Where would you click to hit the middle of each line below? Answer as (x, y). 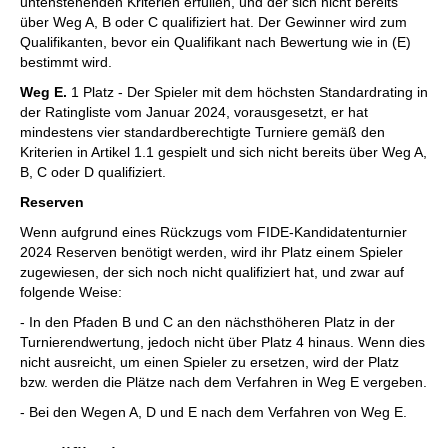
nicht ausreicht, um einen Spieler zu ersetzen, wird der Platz (209, 362)
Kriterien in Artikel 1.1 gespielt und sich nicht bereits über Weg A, (223, 152)
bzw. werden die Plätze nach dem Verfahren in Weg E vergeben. (223, 382)
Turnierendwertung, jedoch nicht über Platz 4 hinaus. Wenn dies (222, 342)
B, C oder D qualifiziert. (93, 172)
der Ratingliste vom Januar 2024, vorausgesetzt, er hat (194, 112)
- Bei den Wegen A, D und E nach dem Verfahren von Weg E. (213, 412)
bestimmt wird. (66, 62)
